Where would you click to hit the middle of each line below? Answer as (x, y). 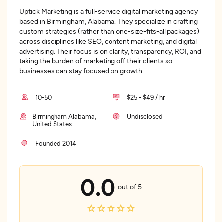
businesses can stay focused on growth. (82, 71)
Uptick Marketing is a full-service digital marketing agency (109, 11)
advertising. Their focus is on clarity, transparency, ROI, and (110, 51)
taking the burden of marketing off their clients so (96, 61)
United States (52, 124)
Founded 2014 (56, 143)
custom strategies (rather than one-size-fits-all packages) (109, 31)
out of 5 (130, 186)
